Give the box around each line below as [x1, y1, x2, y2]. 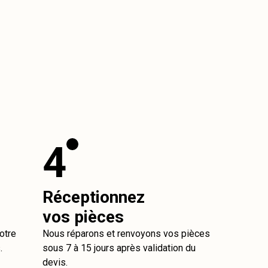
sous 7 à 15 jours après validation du [42, 242, 196, 254]
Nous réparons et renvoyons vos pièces [42, 228, 210, 239]
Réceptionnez [42, 187, 145, 207]
